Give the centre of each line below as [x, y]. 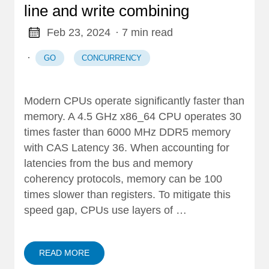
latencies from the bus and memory [108, 163]
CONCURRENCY [112, 58]
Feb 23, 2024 [78, 32]
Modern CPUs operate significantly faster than [134, 101]
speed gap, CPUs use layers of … [105, 210]
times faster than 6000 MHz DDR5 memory [127, 132]
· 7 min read [144, 32]
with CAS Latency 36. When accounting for [127, 147]
